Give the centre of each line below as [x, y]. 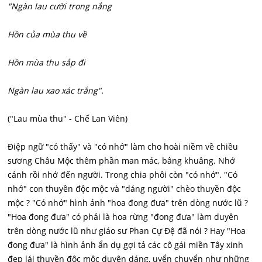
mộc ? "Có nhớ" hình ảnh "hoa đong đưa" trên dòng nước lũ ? [128, 202]
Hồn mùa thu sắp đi [47, 62]
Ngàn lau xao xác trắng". [56, 90]
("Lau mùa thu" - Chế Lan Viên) [68, 118]
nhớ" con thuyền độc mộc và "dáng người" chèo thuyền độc [125, 188]
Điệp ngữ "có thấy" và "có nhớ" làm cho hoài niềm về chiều [123, 146]
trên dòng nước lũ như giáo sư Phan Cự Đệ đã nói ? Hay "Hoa [127, 230]
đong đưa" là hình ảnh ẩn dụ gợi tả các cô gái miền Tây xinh [126, 244]
